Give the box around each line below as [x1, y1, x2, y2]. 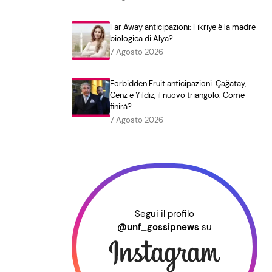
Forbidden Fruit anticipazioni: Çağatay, [110, 78, 246, 89]
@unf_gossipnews [117, 221, 199, 234]
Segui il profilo [135, 208, 194, 220]
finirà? [110, 101, 132, 112]
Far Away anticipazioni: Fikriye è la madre [110, 21, 256, 32]
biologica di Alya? [110, 33, 174, 44]
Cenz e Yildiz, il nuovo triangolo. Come [110, 90, 245, 101]
